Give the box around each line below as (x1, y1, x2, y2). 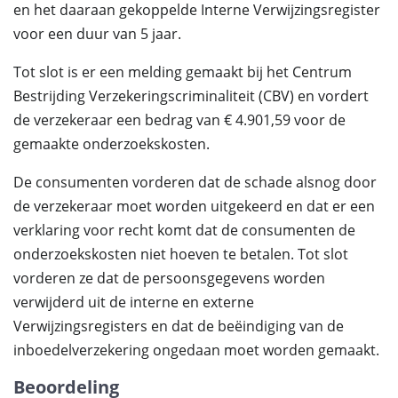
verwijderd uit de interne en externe (13, 292, 254, 312)
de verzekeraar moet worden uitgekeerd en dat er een (13, 196, 375, 216)
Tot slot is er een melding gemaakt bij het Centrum (13, 62, 352, 82)
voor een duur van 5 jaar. (13, 24, 181, 44)
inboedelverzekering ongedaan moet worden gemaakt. (13, 340, 379, 360)
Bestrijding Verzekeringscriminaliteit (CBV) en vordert (13, 86, 369, 106)
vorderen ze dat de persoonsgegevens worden (13, 268, 325, 288)
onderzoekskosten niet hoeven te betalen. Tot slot (13, 244, 348, 264)
